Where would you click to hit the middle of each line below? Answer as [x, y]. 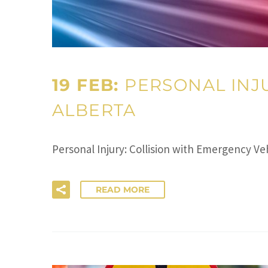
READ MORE [123, 190]
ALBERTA [94, 110]
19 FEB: [89, 85]
